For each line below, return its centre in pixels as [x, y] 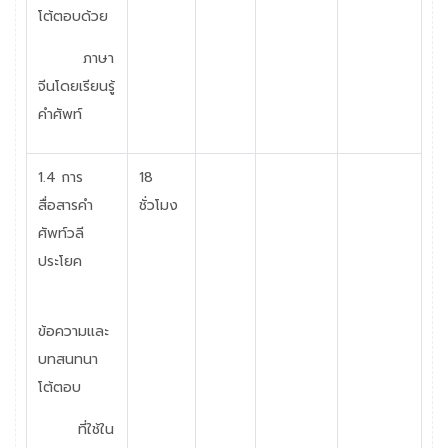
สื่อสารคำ [65, 205]
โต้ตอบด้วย [72, 16]
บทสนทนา [67, 359]
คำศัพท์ [59, 114]
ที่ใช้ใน [75, 429]
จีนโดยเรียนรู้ [76, 86]
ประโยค [59, 261]
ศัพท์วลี [60, 233]
